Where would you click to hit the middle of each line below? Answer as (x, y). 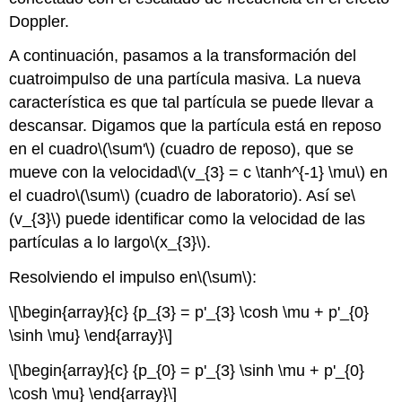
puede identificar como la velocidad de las (214, 219)
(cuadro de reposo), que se (255, 149)
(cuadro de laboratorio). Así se (241, 196)
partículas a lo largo (80, 243)
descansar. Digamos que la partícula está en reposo (196, 126)
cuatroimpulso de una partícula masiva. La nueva (185, 79)
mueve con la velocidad (94, 173)
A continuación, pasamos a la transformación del (183, 56)
